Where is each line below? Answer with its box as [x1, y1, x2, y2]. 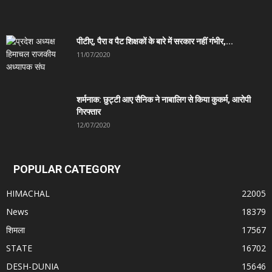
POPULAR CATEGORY [13, 162, 121, 175]
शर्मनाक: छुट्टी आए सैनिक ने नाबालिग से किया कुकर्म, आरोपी [76, 94, 251, 104]
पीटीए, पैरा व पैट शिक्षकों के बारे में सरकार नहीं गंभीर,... [76, 36, 233, 46]
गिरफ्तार [76, 106, 101, 117]
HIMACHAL [6, 187, 50, 199]
